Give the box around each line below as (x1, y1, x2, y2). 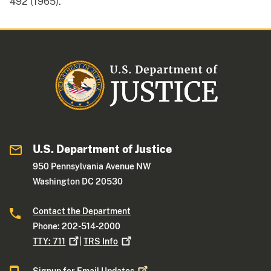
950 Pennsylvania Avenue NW (33, 162, 151, 172)
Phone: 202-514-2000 (33, 221, 121, 232)
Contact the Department (33, 206, 131, 217)
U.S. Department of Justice (33, 143, 172, 156)
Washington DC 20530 (33, 177, 123, 187)
